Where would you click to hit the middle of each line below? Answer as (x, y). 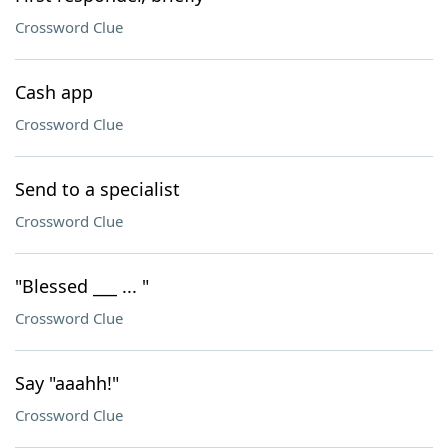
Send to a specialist (97, 189)
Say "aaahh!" (67, 383)
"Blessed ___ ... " (82, 286)
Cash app (54, 92)
